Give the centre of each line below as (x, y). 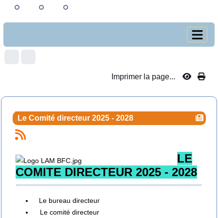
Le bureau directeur (69, 200)
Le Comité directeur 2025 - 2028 (75, 118)
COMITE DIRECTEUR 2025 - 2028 (106, 172)
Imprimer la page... (143, 77)
